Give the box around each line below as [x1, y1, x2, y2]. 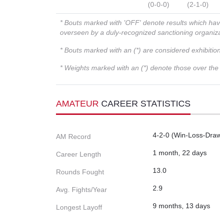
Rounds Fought [56, 168, 104, 176]
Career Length [56, 150, 101, 159]
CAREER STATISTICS [101, 99, 191, 109]
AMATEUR [56, 99, 101, 109]
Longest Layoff [56, 203, 102, 212]
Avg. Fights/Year [56, 186, 107, 194]
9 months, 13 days [153, 202, 210, 210]
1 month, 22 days [153, 149, 207, 157]
